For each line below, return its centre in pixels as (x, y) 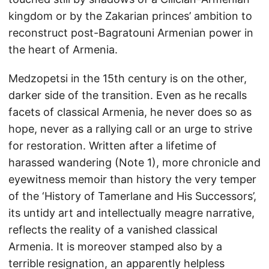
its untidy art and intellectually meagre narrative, (131, 213)
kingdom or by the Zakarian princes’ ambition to (130, 16)
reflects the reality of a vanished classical (113, 230)
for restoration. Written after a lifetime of (113, 146)
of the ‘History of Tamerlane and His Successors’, (132, 196)
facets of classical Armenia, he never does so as (130, 112)
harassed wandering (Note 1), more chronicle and (134, 162)
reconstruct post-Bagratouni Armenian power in (131, 33)
